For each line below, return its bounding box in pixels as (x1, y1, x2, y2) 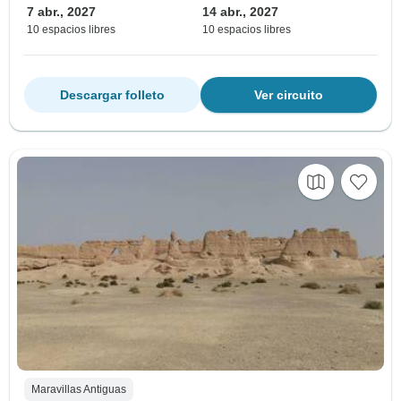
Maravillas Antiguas (31, 383, 126, 397)
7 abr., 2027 (27, 4, 96, 20)
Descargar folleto (60, 88, 165, 103)
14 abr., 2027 (202, 4, 278, 20)
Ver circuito (254, 88, 323, 103)
